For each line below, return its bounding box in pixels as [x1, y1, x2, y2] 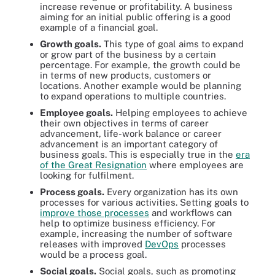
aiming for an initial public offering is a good [40, 12, 231, 22]
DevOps [145, 239, 179, 249]
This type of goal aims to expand [101, 39, 244, 49]
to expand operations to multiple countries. [40, 91, 226, 101]
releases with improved [40, 239, 145, 249]
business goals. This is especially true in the [40, 149, 236, 160]
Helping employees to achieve [113, 107, 247, 118]
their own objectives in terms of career [40, 118, 209, 128]
